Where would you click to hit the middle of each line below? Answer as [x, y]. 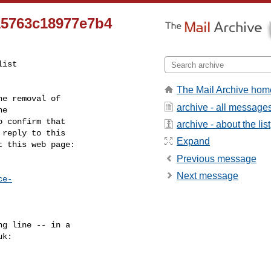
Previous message [217, 158]
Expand [193, 142]
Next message [207, 176]
